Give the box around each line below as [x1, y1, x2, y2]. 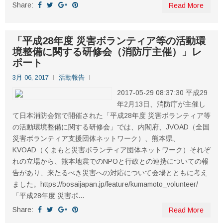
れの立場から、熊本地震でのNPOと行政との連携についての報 [12, 157, 209, 165]
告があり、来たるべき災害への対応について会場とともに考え [12, 169, 208, 177]
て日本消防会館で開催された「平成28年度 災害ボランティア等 [12, 111, 211, 119]
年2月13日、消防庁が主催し [117, 100, 206, 108]
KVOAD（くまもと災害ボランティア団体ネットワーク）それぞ [12, 146, 211, 154]
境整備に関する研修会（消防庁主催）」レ [12, 46, 202, 57]
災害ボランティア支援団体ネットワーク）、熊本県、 [12, 134, 180, 142]
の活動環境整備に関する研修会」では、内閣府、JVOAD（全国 [12, 123, 210, 131]
